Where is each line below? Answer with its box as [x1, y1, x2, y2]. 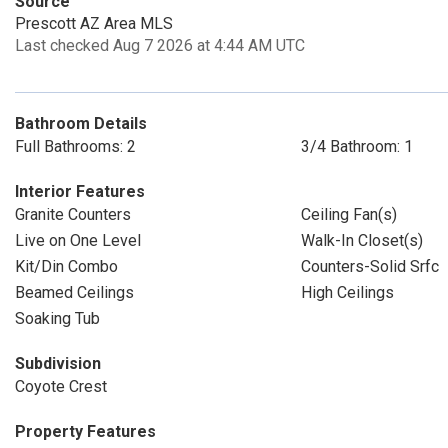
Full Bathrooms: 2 [15, 137, 136, 156]
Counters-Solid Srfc [300, 257, 439, 276]
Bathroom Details [15, 114, 147, 133]
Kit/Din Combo [15, 257, 118, 276]
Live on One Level [15, 231, 141, 250]
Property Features [15, 422, 156, 441]
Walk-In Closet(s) [300, 231, 423, 250]
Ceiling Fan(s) [300, 205, 397, 224]
